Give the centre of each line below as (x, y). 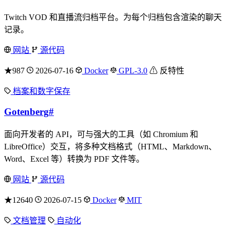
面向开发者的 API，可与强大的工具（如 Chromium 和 (101, 134)
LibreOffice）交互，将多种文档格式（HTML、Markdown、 (110, 146)
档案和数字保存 (40, 91)
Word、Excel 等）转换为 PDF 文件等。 (74, 159)
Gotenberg (26, 111)
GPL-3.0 (132, 71)
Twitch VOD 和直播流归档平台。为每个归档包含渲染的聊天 (113, 17)
